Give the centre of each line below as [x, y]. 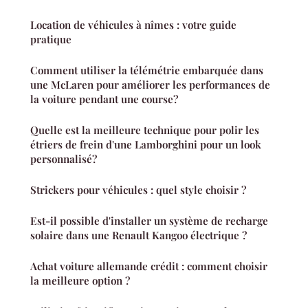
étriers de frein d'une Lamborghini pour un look [146, 144]
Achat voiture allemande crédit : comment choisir [149, 266]
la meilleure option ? [80, 280]
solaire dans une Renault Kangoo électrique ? [139, 235]
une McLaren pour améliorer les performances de [150, 85]
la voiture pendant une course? [104, 99]
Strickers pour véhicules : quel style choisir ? [138, 190]
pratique [51, 39]
